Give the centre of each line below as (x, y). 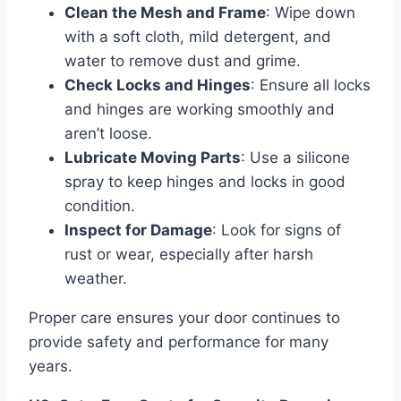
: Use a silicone (295, 158)
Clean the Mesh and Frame (165, 13)
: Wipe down (311, 13)
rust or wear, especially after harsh (189, 255)
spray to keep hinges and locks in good (205, 182)
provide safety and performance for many (179, 342)
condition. (100, 206)
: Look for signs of (277, 230)
